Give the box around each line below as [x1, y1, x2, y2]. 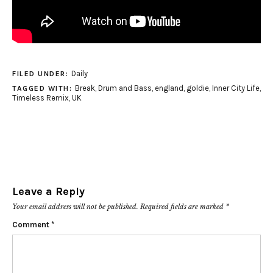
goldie [186, 83, 209, 93]
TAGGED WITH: [12, 84, 75, 93]
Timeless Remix [12, 93, 69, 102]
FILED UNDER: [12, 69, 71, 78]
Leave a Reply [12, 185, 85, 198]
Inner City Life [211, 83, 260, 93]
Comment [12, 220, 51, 229]
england [154, 83, 183, 93]
